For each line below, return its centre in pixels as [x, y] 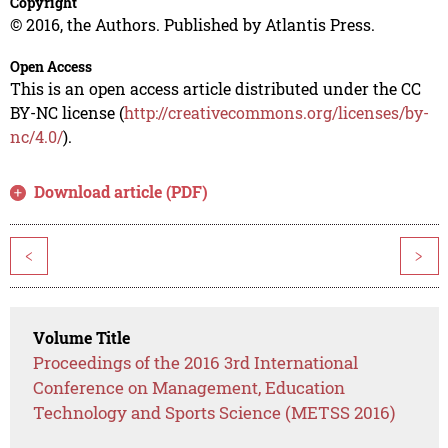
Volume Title [82, 338]
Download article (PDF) [121, 192]
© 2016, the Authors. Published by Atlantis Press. [192, 25]
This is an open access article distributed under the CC [215, 89]
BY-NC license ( [66, 113]
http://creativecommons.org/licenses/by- [276, 113]
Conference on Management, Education [189, 388]
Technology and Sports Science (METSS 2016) [214, 413]
